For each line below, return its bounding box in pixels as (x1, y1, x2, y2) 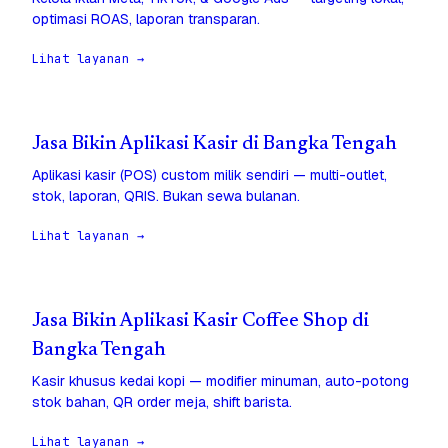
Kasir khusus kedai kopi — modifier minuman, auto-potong (32, 372, 409, 391)
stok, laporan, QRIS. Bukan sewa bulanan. (32, 187, 300, 206)
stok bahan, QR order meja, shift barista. (32, 393, 292, 412)
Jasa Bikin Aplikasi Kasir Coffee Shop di (32, 312, 369, 332)
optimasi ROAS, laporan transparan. (32, 10, 260, 29)
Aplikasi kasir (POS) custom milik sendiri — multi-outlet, (32, 166, 387, 185)
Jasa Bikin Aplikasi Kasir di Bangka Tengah (32, 135, 397, 155)
